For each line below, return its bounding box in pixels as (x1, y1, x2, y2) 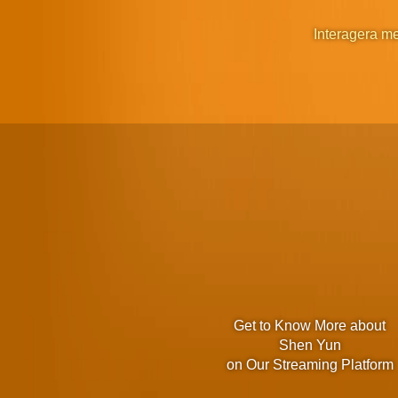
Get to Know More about (234, 317, 386, 333)
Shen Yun (278, 337, 341, 353)
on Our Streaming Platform (226, 356, 394, 372)
